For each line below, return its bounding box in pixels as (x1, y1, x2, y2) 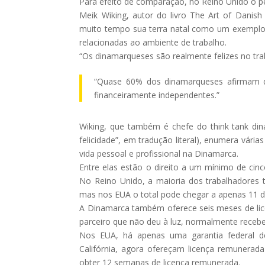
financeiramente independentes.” (94, 89, 220, 101)
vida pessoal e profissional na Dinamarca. (79, 147, 239, 159)
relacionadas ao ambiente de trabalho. (79, 36, 227, 48)
